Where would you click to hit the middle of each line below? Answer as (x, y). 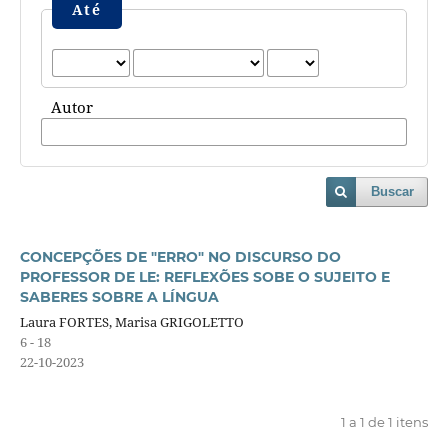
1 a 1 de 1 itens (385, 421)
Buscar (393, 191)
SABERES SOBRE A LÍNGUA (119, 296)
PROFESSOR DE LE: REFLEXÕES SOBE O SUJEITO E (204, 276)
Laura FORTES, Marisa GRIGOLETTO (131, 321)
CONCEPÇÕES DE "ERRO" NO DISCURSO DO (180, 256)
